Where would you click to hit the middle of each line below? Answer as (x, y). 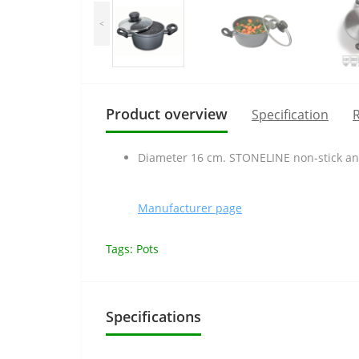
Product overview (167, 114)
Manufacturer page (190, 208)
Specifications (153, 317)
